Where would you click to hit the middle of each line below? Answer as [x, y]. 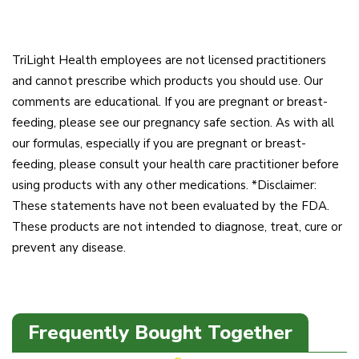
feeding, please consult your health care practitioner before [175, 165]
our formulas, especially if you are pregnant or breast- [159, 144]
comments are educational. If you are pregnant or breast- [170, 102]
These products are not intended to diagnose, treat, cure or [177, 227]
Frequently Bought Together [160, 333]
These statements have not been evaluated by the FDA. [171, 206]
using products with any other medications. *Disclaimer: [164, 186]
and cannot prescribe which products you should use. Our [167, 81]
